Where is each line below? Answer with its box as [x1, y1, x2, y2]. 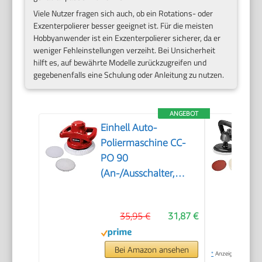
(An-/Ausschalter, [101, 167, 175, 180]
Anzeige [213, 250, 236, 257]
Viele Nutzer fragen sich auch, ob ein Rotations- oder [33, 7, 213, 20]
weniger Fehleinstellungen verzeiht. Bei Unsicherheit [33, 44, 216, 57]
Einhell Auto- [101, 122, 157, 134]
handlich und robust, [101, 182, 191, 195]
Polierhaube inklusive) [101, 228, 196, 240]
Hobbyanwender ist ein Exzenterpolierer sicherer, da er [33, 32, 221, 44]
